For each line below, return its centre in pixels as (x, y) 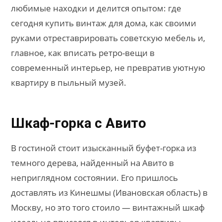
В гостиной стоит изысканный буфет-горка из (104, 148)
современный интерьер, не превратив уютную (108, 67)
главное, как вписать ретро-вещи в (83, 53)
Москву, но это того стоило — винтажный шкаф (108, 208)
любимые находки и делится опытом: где (96, 8)
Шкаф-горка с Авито (79, 123)
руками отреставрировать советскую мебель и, (108, 38)
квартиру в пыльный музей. (69, 82)
